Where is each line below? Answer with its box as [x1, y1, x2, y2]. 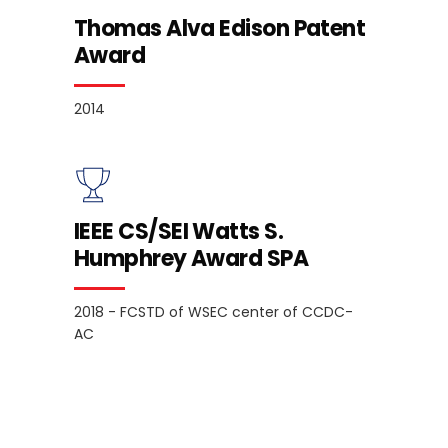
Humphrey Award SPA [74, 242, 309, 274]
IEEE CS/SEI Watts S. [74, 215, 283, 247]
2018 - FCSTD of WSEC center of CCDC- [74, 301, 353, 322]
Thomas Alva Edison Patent [74, 12, 366, 44]
